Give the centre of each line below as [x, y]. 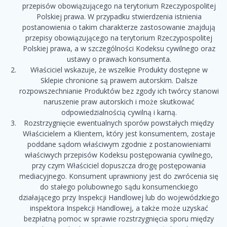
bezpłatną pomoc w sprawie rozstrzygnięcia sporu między [119, 219]
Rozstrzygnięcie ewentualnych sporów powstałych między [119, 123]
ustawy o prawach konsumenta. [119, 59]
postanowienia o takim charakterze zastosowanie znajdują [119, 27]
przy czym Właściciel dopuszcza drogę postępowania [119, 166]
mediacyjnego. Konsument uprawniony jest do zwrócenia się [119, 176]
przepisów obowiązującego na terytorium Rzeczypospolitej [119, 6]
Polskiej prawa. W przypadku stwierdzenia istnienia [119, 17]
